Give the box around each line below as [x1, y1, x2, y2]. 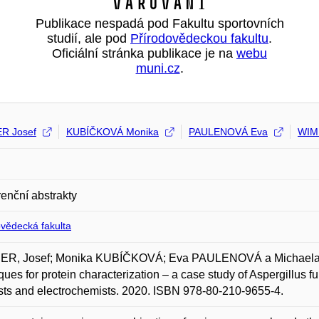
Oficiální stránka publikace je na [52, 46, 236, 61]
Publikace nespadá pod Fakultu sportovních [35, 16, 284, 31]
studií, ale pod [47, 31, 130, 46]
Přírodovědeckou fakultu [130, 31, 268, 46]
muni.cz [135, 61, 180, 75]
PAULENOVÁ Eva [189, 126, 268, 137]
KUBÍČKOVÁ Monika [66, 126, 159, 137]
